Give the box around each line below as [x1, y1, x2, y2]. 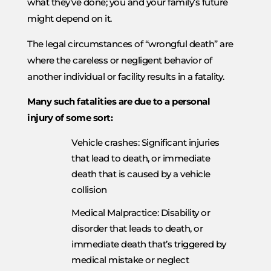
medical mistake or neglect [71, 253, 189, 266]
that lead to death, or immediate [71, 152, 210, 164]
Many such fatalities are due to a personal [27, 96, 210, 108]
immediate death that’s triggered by [71, 238, 226, 250]
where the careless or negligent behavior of [27, 54, 212, 66]
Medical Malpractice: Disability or [71, 206, 210, 218]
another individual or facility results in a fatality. [27, 70, 224, 82]
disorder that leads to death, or [71, 222, 203, 234]
